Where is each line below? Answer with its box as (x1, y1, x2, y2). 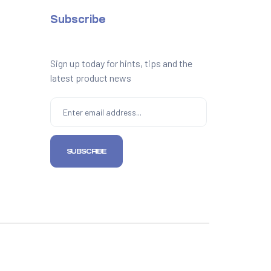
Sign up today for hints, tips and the (50, 57, 192, 70)
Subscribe (50, 14, 106, 25)
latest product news (50, 72, 131, 84)
